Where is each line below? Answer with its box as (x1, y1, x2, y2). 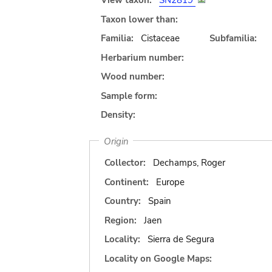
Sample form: (101, 89, 157, 102)
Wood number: (101, 70, 165, 83)
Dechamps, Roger (152, 157, 225, 169)
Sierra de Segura (147, 233, 214, 245)
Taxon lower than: (101, 13, 178, 25)
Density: (101, 109, 135, 121)
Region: (104, 214, 137, 226)
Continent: (104, 175, 149, 188)
